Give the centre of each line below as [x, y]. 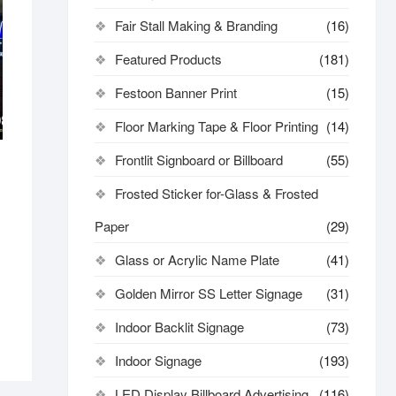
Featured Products [168, 59]
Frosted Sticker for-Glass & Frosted [217, 193]
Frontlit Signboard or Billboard [199, 160]
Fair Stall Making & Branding [196, 25]
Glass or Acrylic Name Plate [197, 259]
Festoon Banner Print [176, 92]
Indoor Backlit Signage [179, 327]
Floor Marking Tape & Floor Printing [217, 126]
